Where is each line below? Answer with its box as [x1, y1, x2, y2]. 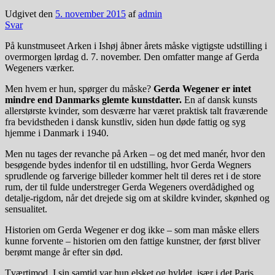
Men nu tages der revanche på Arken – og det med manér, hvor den [5, 148, 265, 159]
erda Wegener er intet [161, 83, 251, 94]
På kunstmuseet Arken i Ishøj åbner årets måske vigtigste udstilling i [5, 40, 267, 51]
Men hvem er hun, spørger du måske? [5, 83, 153, 94]
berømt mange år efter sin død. [5, 246, 123, 257]
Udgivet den [5, 8, 55, 19]
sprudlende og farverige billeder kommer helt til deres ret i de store [5, 170, 261, 181]
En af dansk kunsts [182, 94, 257, 105]
